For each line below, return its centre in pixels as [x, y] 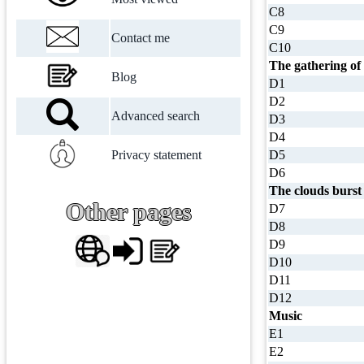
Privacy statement [156, 155]
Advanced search [156, 116]
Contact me [141, 38]
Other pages [128, 212]
